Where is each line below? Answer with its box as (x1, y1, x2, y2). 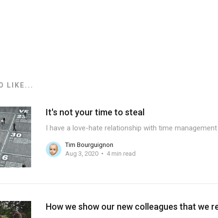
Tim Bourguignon (65, 141, 113, 149)
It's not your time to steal (45, 107, 145, 117)
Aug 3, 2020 (65, 150, 98, 158)
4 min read (106, 150, 136, 158)
